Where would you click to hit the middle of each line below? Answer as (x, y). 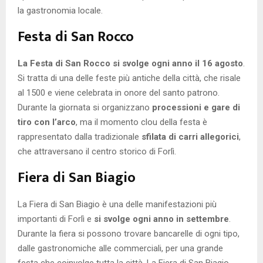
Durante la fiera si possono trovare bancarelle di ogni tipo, (129, 234)
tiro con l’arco (47, 122)
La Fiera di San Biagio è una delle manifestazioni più (117, 205)
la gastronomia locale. (60, 11)
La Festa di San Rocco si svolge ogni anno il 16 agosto (130, 64)
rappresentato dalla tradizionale (80, 137)
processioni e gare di (196, 108)
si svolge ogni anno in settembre (161, 219)
